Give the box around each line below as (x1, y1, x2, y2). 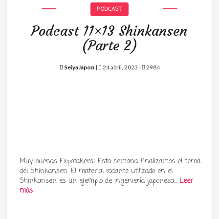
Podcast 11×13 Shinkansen (31, 22, 188, 40)
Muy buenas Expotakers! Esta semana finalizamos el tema (20, 156, 200, 167)
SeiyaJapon (64, 64, 94, 71)
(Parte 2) (81, 37, 137, 54)
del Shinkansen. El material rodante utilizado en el (20, 166, 173, 176)
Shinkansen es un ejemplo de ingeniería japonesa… (20, 176, 179, 186)
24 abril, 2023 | (101, 64, 142, 71)
